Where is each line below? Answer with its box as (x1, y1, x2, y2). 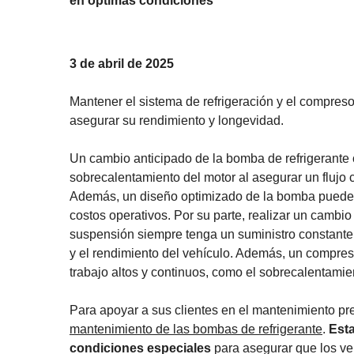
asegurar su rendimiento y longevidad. (70, 113, 284, 127)
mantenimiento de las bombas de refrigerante (70, 322, 322, 336)
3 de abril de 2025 (70, 56, 174, 70)
